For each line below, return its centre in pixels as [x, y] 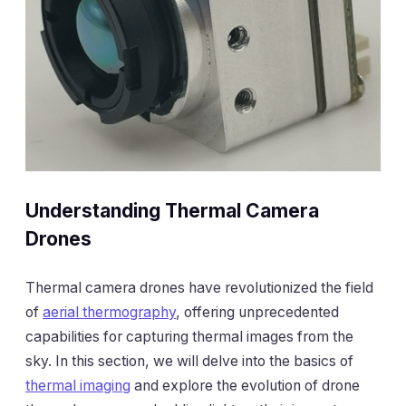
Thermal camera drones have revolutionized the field [199, 287]
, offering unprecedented [257, 312]
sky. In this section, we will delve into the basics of [189, 361]
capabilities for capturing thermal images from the [189, 336]
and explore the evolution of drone [245, 385]
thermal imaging [78, 385]
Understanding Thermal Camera [172, 211]
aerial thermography [109, 312]
